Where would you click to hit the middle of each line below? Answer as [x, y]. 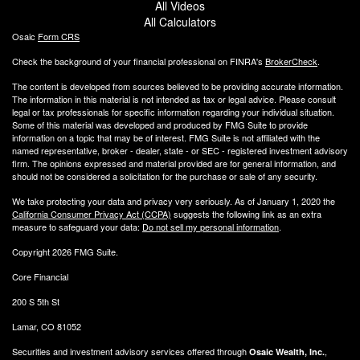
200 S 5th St [36, 301]
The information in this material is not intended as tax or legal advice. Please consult [174, 98]
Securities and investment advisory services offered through [131, 351]
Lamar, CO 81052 [47, 326]
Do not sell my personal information [211, 226]
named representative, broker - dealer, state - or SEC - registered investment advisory [180, 150]
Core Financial [40, 276]
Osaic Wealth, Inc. [287, 351]
